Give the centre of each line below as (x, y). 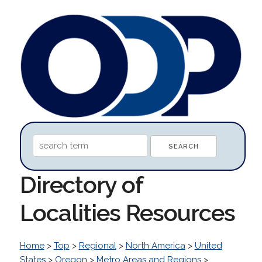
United (208, 245)
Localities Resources (127, 212)
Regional (97, 245)
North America (155, 245)
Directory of (81, 184)
